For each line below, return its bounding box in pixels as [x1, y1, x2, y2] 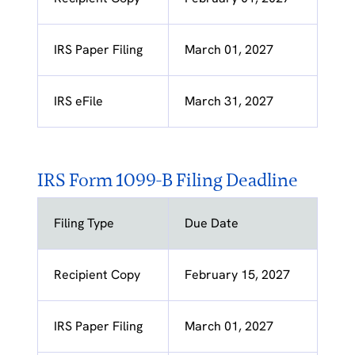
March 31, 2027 [184, 93, 273, 110]
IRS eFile [53, 93, 103, 110]
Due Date [184, 215, 239, 232]
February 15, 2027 [184, 266, 290, 284]
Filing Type [53, 215, 114, 232]
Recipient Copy [53, 266, 140, 284]
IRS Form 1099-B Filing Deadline [36, 168, 298, 193]
